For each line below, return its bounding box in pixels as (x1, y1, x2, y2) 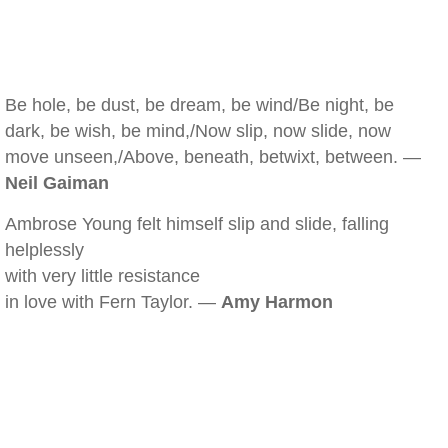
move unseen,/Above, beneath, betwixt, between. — (5, 147, 421, 167)
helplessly (5, 240, 84, 260)
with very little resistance (5, 266, 200, 286)
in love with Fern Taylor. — (5, 292, 221, 312)
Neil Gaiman (5, 173, 109, 193)
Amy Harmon (221, 292, 333, 312)
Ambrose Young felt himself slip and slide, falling (5, 214, 389, 234)
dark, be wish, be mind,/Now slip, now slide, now (5, 121, 391, 141)
